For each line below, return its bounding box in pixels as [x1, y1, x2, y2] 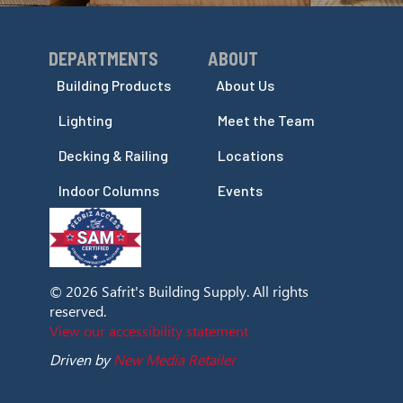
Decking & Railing [58, 147, 169, 165]
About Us [216, 76, 274, 94]
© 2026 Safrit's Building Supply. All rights [49, 281, 309, 300]
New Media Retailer [113, 349, 237, 369]
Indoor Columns [58, 182, 160, 200]
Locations [218, 147, 283, 165]
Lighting [58, 112, 113, 130]
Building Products [57, 76, 172, 94]
